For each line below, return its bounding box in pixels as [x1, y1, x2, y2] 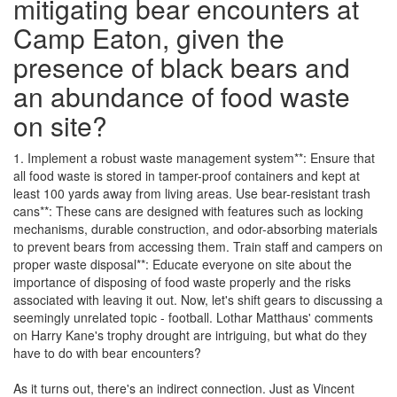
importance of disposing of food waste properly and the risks [13, 273, 351, 292]
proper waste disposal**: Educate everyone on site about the [13, 255, 352, 274]
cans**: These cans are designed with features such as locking [13, 202, 363, 221]
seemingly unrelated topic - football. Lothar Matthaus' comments [13, 308, 373, 327]
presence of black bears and [13, 48, 350, 87]
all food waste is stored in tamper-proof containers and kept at [13, 167, 360, 185]
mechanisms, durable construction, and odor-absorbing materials [13, 220, 378, 238]
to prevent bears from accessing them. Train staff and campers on [13, 237, 383, 256]
